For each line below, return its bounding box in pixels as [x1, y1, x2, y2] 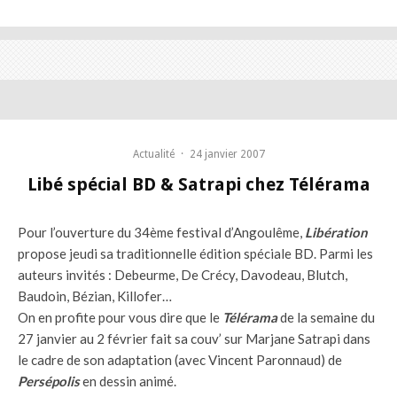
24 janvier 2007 [189, 147, 265, 160]
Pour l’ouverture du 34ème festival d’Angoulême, [18, 223, 305, 240]
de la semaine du [280, 308, 375, 325]
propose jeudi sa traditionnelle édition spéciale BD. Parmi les [18, 245, 373, 261]
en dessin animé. [82, 372, 176, 389]
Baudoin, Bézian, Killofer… [18, 287, 172, 304]
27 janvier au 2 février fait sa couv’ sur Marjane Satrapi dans [18, 330, 370, 346]
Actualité [132, 147, 175, 160]
